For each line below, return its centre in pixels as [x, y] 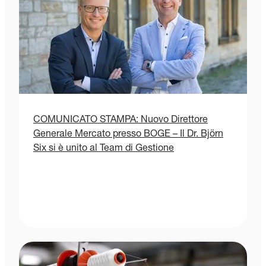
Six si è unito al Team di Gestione [104, 149]
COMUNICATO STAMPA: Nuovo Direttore [121, 120]
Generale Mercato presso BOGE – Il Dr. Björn [128, 134]
